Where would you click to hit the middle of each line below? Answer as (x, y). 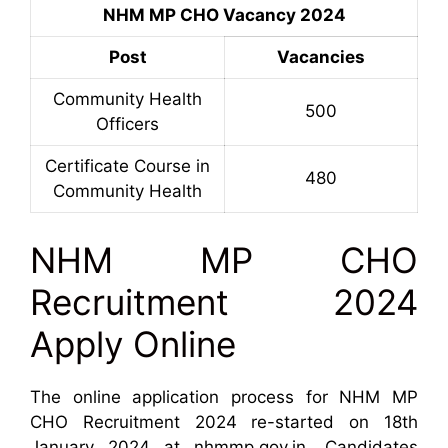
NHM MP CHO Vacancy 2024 (224, 15)
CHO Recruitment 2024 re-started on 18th (224, 421)
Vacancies (321, 57)
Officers (127, 124)
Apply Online (133, 343)
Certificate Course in (127, 166)
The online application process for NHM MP (224, 396)
